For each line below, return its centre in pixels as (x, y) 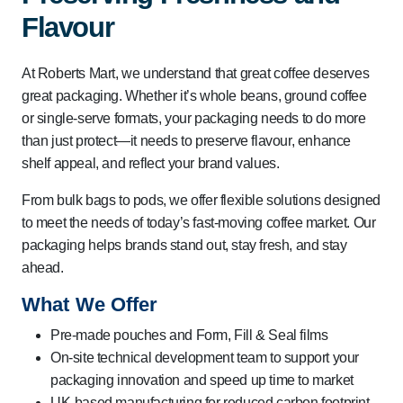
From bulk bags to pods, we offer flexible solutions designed (201, 200)
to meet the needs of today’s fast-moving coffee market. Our (199, 222)
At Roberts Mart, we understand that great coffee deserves (196, 73)
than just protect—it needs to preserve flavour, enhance (187, 140)
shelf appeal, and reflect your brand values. (151, 163)
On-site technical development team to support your (205, 357)
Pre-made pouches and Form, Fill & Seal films (189, 335)
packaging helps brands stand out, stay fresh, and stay (184, 245)
